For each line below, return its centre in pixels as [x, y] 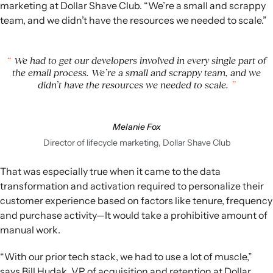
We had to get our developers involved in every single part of [139, 60]
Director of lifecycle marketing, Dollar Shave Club [136, 142]
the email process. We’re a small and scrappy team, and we [136, 72]
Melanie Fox [136, 126]
